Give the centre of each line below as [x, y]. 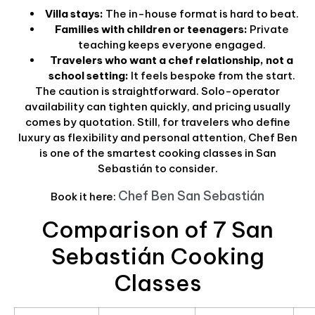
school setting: [88, 75]
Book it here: [84, 197]
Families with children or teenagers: [151, 29]
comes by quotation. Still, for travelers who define [157, 122]
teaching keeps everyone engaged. [172, 44]
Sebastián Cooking [157, 256]
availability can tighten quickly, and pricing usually [157, 106]
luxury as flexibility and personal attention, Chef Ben [157, 137]
